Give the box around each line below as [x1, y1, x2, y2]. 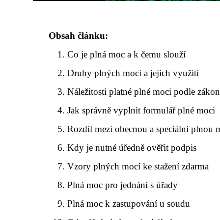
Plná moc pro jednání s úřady [67, 179, 178, 190]
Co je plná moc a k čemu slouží [67, 49, 186, 59]
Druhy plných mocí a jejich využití [67, 67, 199, 78]
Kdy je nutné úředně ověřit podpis [67, 142, 197, 153]
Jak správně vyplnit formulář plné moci [67, 105, 216, 115]
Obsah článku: [49, 30, 108, 41]
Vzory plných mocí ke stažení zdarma [67, 161, 209, 171]
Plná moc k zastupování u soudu [67, 198, 191, 209]
